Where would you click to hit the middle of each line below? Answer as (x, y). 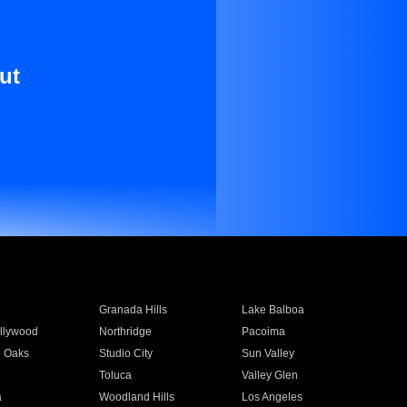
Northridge (125, 332)
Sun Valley (268, 353)
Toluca (115, 375)
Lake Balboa (273, 310)
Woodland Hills (136, 397)
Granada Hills (133, 310)
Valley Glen (270, 375)
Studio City (125, 353)
